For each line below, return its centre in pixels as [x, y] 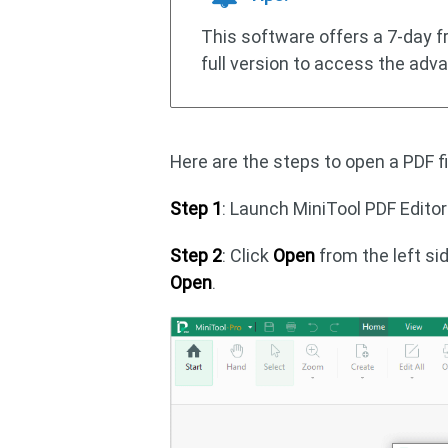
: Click [248, 255]
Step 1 [196, 208]
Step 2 [196, 255]
